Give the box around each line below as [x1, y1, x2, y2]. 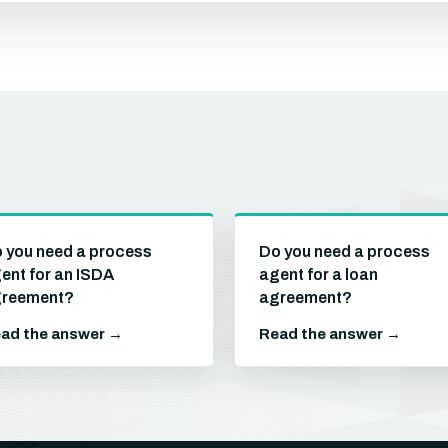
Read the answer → [259, 326, 401, 342]
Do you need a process [259, 243, 430, 260]
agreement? [259, 289, 352, 306]
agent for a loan [259, 266, 378, 283]
